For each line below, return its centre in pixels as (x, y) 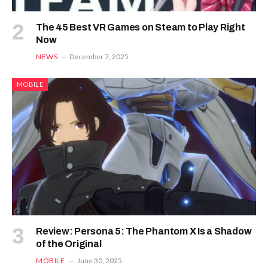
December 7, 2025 (99, 57)
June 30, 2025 (99, 260)
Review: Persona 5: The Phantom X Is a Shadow (144, 231)
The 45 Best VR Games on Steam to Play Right (141, 28)
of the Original (69, 243)
